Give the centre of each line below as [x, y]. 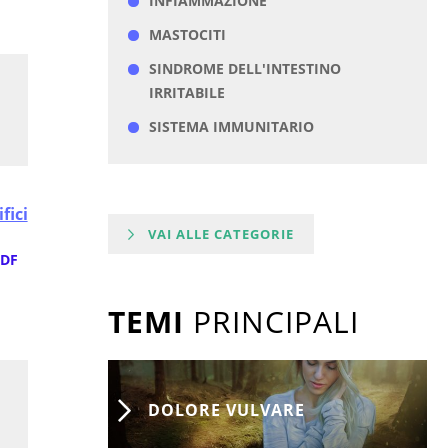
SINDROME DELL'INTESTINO [244, 69]
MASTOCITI [187, 35]
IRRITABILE [186, 93]
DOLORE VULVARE [226, 410]
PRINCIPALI [271, 322]
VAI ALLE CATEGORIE [220, 234]
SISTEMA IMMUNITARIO [231, 127]
